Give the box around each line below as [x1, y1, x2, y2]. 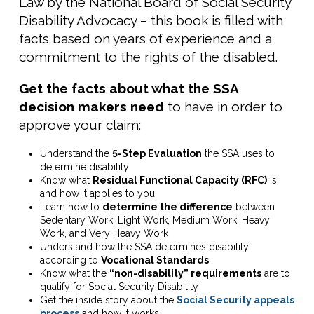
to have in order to [164, 99, 282, 115]
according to [40, 254, 101, 266]
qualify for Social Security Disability [40, 281, 198, 293]
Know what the [40, 268, 109, 280]
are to [261, 268, 290, 280]
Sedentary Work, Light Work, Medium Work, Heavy [40, 214, 270, 226]
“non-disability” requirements [109, 268, 261, 280]
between [233, 201, 275, 213]
